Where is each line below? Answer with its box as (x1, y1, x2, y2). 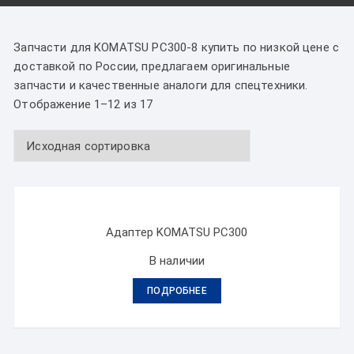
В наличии (149, 254, 205, 268)
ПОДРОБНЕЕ (147, 285, 207, 296)
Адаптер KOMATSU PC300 (106, 225, 248, 239)
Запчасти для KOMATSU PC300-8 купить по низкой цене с (13, 40, 340, 55)
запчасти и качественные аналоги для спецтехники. (13, 78, 308, 92)
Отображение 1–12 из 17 (13, 97, 153, 111)
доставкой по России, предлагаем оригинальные (13, 59, 290, 73)
